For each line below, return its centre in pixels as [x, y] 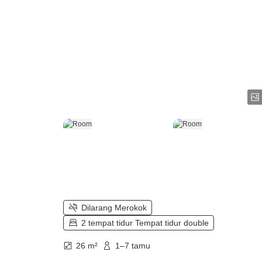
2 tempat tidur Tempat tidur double [145, 223]
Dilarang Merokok [114, 208]
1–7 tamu [133, 246]
